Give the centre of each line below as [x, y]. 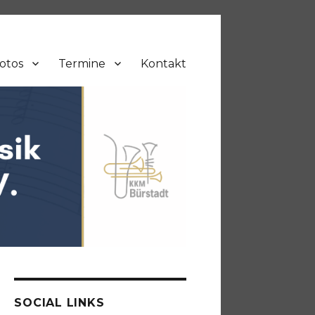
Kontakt [163, 63]
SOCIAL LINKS [59, 303]
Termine [82, 63]
